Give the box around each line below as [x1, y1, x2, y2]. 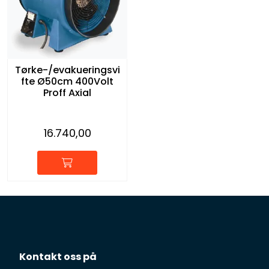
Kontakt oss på [19, 250, 97, 264]
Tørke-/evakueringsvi [14, 62, 120, 77]
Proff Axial [43, 85, 91, 100]
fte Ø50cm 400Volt [21, 74, 113, 88]
